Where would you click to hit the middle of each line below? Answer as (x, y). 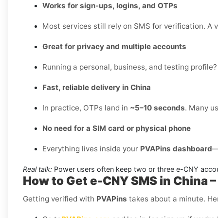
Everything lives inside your (91, 149)
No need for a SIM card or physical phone (117, 128)
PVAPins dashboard (176, 149)
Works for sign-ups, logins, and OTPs (110, 6)
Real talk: (37, 169)
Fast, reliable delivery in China (97, 88)
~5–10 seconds (157, 108)
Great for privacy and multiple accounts (114, 47)
